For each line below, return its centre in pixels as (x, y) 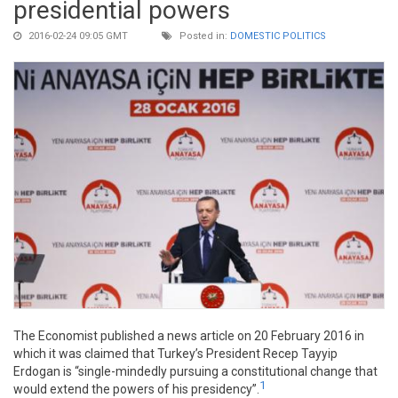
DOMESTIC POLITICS (278, 36)
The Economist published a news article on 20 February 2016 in (189, 335)
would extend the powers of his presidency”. (136, 389)
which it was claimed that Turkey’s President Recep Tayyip (175, 353)
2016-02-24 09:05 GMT (77, 36)
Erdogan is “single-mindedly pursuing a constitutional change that (195, 371)
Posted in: (203, 36)
